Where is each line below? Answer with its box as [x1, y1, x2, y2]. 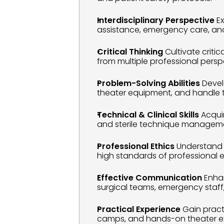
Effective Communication [97, 172, 202, 183]
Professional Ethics [97, 140, 175, 152]
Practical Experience [97, 203, 181, 215]
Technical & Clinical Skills [97, 109, 199, 120]
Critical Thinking [97, 46, 163, 57]
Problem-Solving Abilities [97, 77, 200, 89]
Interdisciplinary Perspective [97, 14, 215, 26]
